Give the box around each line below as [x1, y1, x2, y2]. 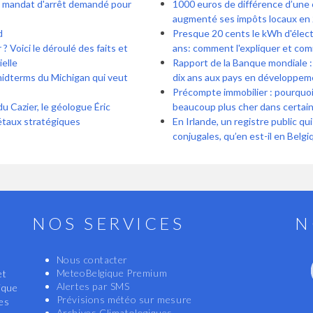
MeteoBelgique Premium [56, 267, 168, 279]
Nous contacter [56, 254, 129, 266]
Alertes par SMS [56, 280, 130, 293]
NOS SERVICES [31, 213, 185, 234]
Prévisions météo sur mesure [56, 293, 192, 306]
